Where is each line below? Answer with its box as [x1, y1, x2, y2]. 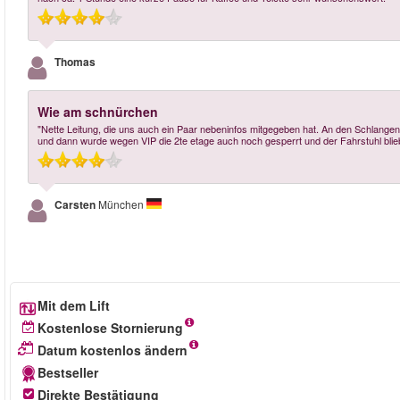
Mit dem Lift [37, 296, 110, 314]
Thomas [54, 54, 96, 70]
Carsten [54, 196, 98, 212]
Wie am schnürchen [37, 103, 158, 121]
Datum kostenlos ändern [37, 341, 187, 359]
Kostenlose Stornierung [37, 319, 183, 337]
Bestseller [37, 363, 98, 381]
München [98, 196, 146, 212]
